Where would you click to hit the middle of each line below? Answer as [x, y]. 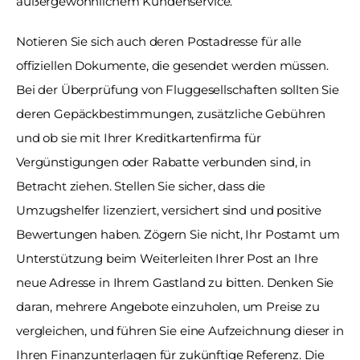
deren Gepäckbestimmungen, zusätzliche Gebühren [171, 113]
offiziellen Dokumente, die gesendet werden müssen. [172, 65]
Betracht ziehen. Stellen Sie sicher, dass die [141, 186]
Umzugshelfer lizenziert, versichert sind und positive [169, 210]
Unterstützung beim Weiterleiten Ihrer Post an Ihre [167, 258]
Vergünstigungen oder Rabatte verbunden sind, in [164, 162]
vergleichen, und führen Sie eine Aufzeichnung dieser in [180, 330]
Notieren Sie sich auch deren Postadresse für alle [159, 41]
